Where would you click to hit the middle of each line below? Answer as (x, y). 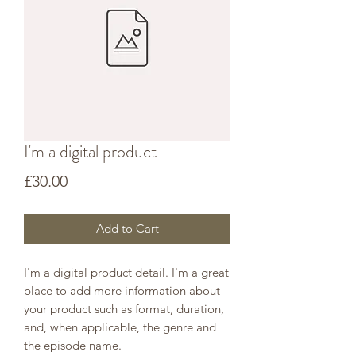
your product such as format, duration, (124, 309)
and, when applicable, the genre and (120, 327)
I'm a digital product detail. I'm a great (126, 272)
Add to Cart (127, 228)
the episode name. (74, 345)
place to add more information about (122, 290)
